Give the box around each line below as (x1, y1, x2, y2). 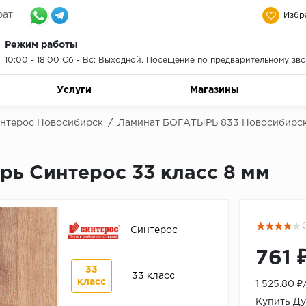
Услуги (56, 86, 92, 94)
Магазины (189, 86, 239, 94)
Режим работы (4, 41, 78, 50)
